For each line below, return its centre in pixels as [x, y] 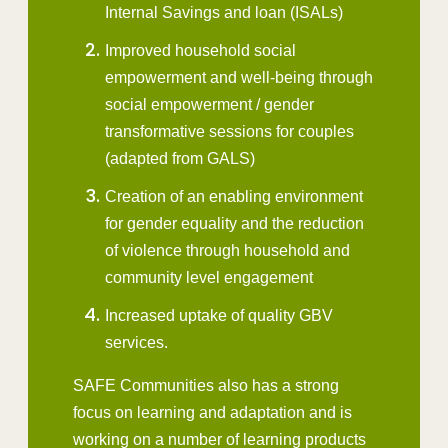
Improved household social [200, 50]
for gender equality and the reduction [234, 223]
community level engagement [211, 277]
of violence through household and [227, 250]
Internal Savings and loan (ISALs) [228, 12]
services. [138, 342]
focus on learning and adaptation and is [212, 412]
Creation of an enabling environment [234, 196]
